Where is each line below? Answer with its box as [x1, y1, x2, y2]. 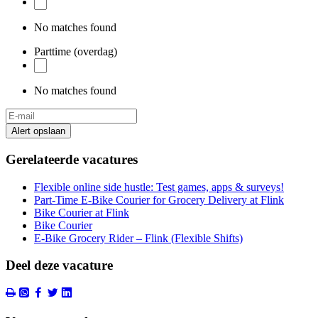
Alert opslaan [11, 126, 65, 137]
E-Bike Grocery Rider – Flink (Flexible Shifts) [34, 231, 243, 244]
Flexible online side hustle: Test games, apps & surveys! [34, 180, 284, 193]
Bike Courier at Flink [34, 206, 129, 219]
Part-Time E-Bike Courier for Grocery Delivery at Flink [34, 193, 284, 206]
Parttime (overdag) [34, 45, 117, 58]
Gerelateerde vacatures [6, 151, 138, 167]
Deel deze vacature [6, 258, 113, 273]
